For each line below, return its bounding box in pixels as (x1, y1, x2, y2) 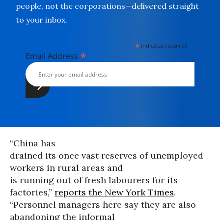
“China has (10, 137, 55, 149)
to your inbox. (16, 15, 67, 25)
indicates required (139, 42, 188, 49)
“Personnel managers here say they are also (10, 199, 196, 210)
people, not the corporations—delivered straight (16, 1, 199, 11)
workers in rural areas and (10, 162, 123, 173)
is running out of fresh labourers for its (10, 174, 178, 186)
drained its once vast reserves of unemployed (10, 150, 203, 161)
